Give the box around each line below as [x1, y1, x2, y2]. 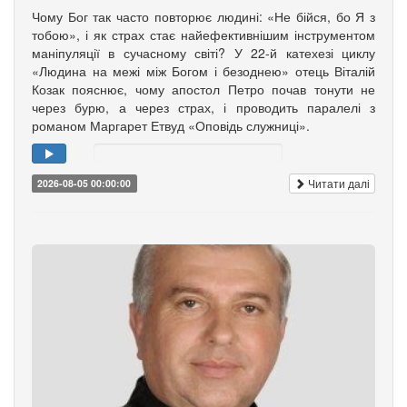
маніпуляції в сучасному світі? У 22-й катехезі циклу [32, 43, 375, 62]
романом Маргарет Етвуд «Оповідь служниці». [32, 115, 310, 134]
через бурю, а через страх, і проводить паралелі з [32, 97, 375, 116]
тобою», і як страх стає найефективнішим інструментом [32, 25, 375, 44]
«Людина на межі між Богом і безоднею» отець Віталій [32, 61, 375, 80]
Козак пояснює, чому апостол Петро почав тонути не [32, 79, 375, 98]
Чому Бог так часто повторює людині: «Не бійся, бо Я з [32, 6, 375, 25]
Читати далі [305, 175, 370, 192]
